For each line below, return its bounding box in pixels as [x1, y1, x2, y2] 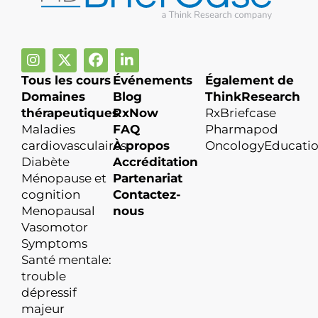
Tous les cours [21, 72, 111, 87]
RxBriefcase [204, 105, 276, 120]
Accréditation [113, 154, 199, 169]
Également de [204, 72, 294, 87]
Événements [113, 72, 193, 87]
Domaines [21, 89, 85, 104]
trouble [21, 268, 66, 283]
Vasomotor [21, 219, 88, 234]
